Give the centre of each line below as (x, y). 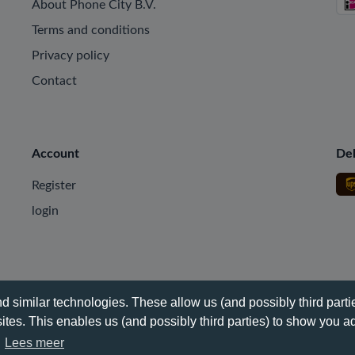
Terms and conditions (90, 30)
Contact (54, 81)
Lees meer (34, 342)
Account (55, 154)
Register (53, 185)
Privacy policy (70, 55)
